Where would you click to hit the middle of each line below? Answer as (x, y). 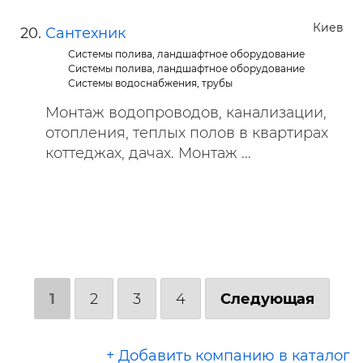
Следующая (267, 298)
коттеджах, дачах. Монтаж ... (148, 153)
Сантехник (85, 33)
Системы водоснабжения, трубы (151, 83)
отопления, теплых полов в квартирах (187, 133)
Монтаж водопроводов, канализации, (186, 113)
